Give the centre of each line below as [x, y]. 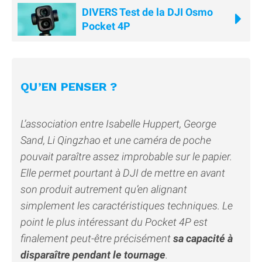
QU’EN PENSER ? [69, 87]
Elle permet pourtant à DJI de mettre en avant [123, 173]
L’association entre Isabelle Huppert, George [118, 124]
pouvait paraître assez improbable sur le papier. [126, 157]
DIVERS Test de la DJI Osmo [147, 12]
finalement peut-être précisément [97, 239]
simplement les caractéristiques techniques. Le [127, 206]
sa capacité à [203, 239]
